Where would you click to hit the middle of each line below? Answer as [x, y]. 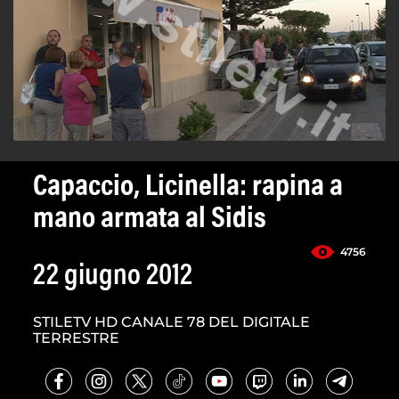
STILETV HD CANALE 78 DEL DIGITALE [171, 322]
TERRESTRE [76, 338]
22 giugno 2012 [113, 277]
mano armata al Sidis [150, 220]
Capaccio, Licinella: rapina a [188, 188]
